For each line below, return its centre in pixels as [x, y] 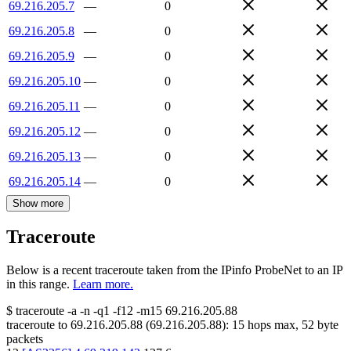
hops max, [273, 325]
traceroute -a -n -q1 [63, 311]
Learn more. [103, 284]
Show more [38, 203]
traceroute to [37, 325]
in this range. [38, 284]
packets [25, 339]
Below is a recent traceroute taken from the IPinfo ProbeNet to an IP [174, 270]
